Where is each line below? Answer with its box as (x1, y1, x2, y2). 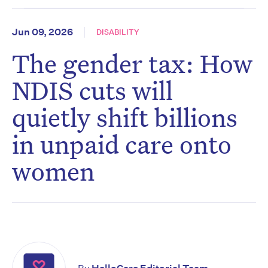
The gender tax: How (12, 47, 252, 80)
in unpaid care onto (12, 127, 232, 161)
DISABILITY (96, 27, 139, 38)
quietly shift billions (12, 100, 237, 134)
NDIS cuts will (12, 74, 173, 107)
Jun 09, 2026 (12, 26, 73, 38)
